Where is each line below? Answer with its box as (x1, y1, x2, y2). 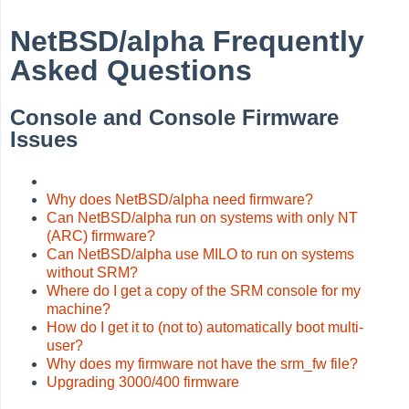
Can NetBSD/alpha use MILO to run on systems (47, 246, 355, 263)
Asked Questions (10, 54, 253, 88)
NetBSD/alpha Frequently (10, 25, 365, 58)
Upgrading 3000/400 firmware (47, 374, 240, 391)
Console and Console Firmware (10, 105, 340, 131)
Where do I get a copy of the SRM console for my (47, 283, 362, 299)
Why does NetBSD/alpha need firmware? (47, 192, 314, 208)
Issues (10, 127, 79, 152)
